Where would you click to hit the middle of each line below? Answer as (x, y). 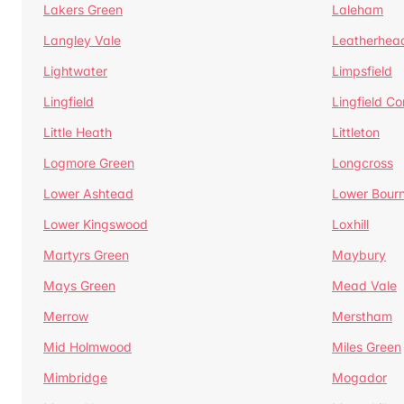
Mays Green (79, 285)
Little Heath (78, 132)
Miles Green (367, 347)
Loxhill (350, 224)
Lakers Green (83, 9)
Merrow (66, 316)
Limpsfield (362, 71)
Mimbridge (75, 377)
